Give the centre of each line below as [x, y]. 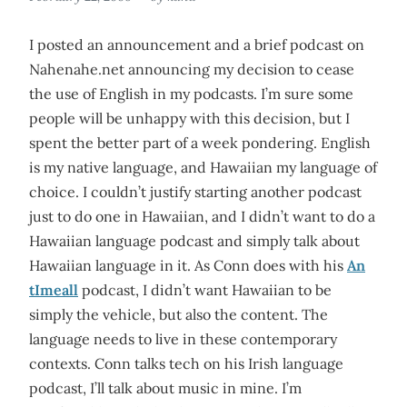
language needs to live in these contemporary [183, 339]
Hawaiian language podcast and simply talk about [194, 241]
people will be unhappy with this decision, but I [189, 118]
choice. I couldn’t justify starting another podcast [195, 192]
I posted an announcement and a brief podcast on [197, 45]
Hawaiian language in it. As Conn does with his [188, 265]
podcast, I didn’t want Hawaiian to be [205, 290]
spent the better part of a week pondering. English [200, 143]
